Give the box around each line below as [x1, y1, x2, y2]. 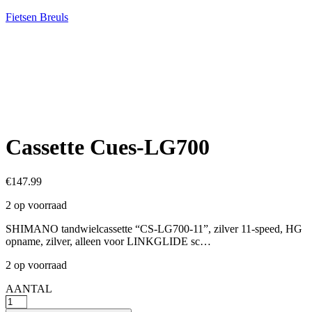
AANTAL [6, 282, 52, 295]
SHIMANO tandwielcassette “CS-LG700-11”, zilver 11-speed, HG [6, 222, 302, 235]
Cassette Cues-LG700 [6, 134, 210, 160]
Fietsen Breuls [6, 11, 68, 23]
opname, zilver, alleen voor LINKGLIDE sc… [6, 235, 211, 247]
